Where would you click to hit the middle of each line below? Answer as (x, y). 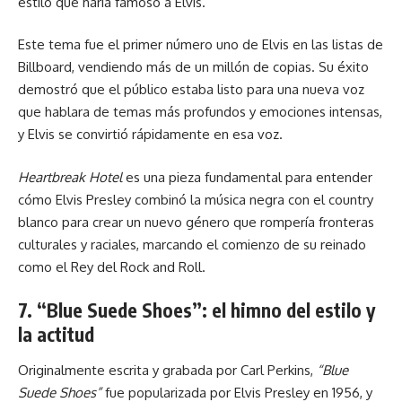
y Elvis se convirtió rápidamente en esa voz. (150, 134)
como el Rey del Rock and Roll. (112, 267)
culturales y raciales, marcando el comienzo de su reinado (192, 244)
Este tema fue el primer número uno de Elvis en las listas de (201, 44)
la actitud (56, 334)
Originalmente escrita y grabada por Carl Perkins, (167, 370)
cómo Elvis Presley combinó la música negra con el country (196, 199)
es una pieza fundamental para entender (247, 177)
